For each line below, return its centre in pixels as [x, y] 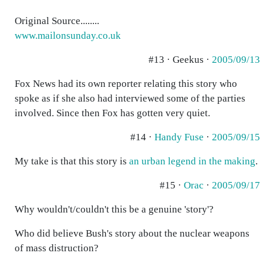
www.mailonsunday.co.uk [68, 36]
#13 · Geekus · [180, 60]
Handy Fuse [179, 137]
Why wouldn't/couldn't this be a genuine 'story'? [114, 209]
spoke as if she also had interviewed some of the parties [130, 98]
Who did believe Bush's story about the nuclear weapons [132, 233]
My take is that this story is [72, 161]
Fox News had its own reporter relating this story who [126, 84]
